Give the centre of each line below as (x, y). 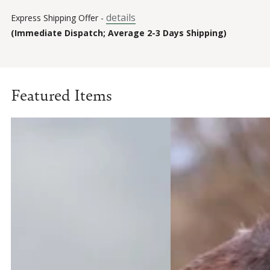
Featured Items (61, 94)
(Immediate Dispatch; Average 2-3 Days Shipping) (119, 33)
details (121, 17)
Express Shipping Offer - (58, 17)
